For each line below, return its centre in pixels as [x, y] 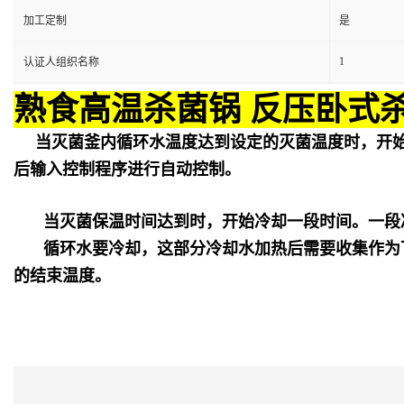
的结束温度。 [62, 276]
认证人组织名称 [61, 63]
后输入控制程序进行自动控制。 [127, 170]
